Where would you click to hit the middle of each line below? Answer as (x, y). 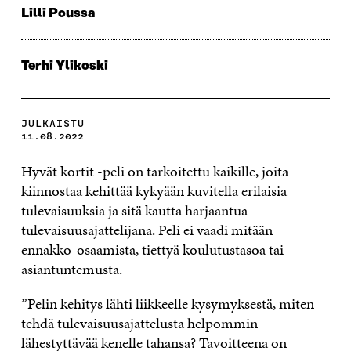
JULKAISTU (52, 123)
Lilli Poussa (58, 13)
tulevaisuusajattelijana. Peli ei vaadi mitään (147, 230)
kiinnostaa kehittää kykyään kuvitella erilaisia (154, 190)
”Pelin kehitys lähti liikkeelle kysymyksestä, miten (167, 303)
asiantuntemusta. (73, 269)
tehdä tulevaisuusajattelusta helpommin (139, 323)
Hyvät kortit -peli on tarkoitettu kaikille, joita (154, 171)
